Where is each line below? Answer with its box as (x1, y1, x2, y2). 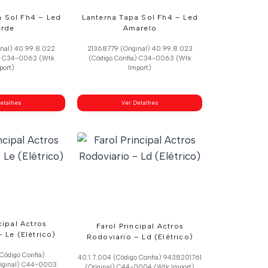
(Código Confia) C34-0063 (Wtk (88, 54, 191, 62)
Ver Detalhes (121, 98, 159, 106)
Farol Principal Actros (96, 221, 184, 230)
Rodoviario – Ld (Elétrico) (86, 232, 193, 241)
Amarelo (123, 23, 157, 32)
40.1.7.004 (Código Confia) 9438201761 (78, 253, 202, 261)
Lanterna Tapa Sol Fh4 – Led (81, 13, 199, 22)
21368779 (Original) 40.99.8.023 (87, 44, 193, 53)
